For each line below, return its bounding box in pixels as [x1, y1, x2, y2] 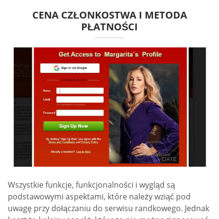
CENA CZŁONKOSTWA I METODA [32, 8, 187, 22]
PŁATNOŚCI [81, 20, 138, 34]
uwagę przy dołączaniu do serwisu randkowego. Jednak [8, 202, 209, 214]
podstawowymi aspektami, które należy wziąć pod [8, 191, 191, 202]
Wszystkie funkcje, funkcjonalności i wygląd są [8, 179, 175, 190]
